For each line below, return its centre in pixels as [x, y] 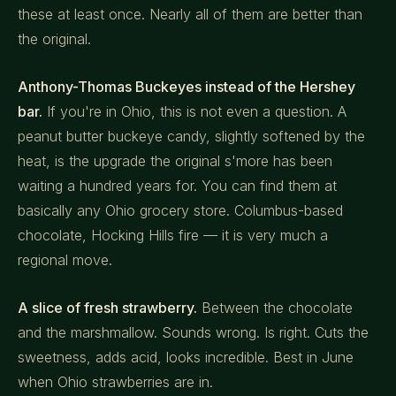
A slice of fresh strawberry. [107, 308]
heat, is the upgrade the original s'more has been [175, 161]
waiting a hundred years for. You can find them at [177, 186]
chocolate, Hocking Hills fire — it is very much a [173, 235]
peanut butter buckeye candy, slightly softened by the [191, 136]
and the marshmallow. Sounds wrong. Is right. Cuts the [193, 332]
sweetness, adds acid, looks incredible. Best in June [186, 357]
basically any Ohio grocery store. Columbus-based [180, 210]
